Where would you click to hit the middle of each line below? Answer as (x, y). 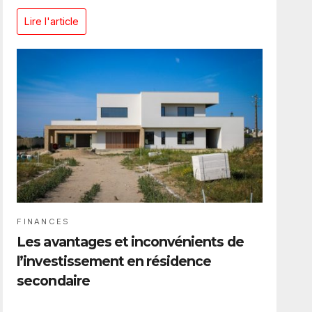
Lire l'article (52, 22)
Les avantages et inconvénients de (130, 242)
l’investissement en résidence (114, 262)
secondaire (53, 281)
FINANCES (44, 222)
